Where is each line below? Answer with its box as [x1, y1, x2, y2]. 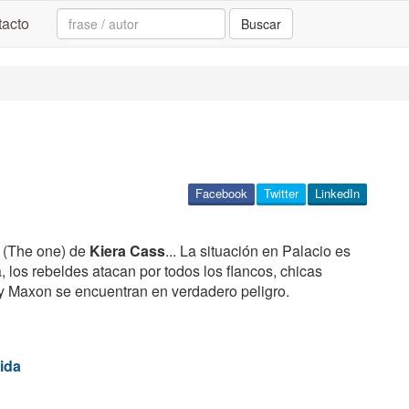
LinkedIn [315, 184, 360, 202]
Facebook [195, 184, 247, 202]
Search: [56, 6, 110, 27]
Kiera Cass [89, 240, 165, 261]
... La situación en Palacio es [165, 240, 351, 261]
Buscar [241, 15, 281, 33]
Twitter [264, 184, 299, 202]
